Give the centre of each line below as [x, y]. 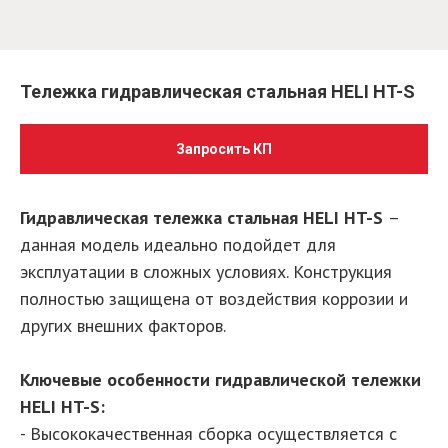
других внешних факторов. [123, 325]
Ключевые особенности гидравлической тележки [220, 379]
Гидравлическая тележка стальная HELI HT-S [204, 217]
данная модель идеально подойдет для [178, 244]
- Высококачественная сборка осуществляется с [208, 433]
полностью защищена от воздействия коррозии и [214, 298]
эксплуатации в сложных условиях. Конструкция [206, 271]
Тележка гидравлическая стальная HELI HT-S [217, 91]
